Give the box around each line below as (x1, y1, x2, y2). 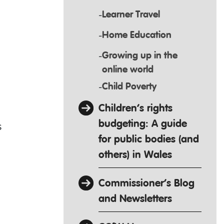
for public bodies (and (98, 134, 199, 145)
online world (102, 64, 153, 74)
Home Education (102, 30, 171, 40)
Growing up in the (102, 50, 177, 60)
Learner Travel (102, 9, 160, 19)
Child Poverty (102, 81, 156, 91)
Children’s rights (98, 103, 172, 114)
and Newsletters (98, 193, 172, 204)
